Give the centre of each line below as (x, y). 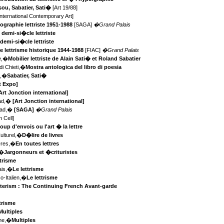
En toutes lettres (37, 144)
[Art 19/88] (64, 8)
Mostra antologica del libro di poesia (74, 67)
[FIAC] (93, 50)
